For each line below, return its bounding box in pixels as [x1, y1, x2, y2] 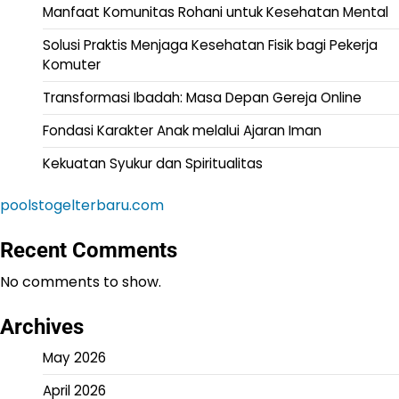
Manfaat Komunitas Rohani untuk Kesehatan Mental [43, 3, 388, 22]
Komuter [43, 55, 101, 75]
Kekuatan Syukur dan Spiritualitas [43, 154, 263, 174]
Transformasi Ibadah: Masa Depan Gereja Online [43, 88, 362, 108]
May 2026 [43, 348, 106, 368]
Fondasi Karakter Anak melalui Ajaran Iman [43, 121, 322, 141]
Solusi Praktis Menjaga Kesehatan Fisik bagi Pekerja [43, 36, 378, 55]
